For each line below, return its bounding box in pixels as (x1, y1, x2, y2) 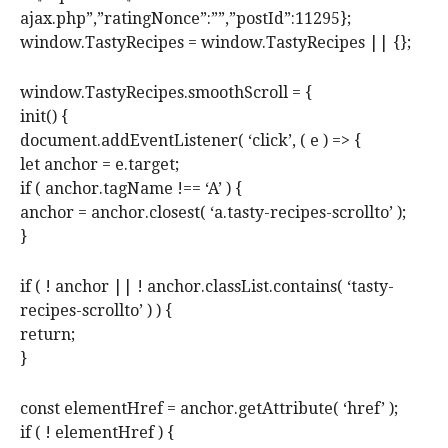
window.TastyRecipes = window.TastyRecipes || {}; (20, 33, 411, 53)
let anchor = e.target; (20, 155, 179, 175)
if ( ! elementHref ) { (20, 423, 174, 443)
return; (20, 325, 75, 345)
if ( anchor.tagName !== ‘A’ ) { (20, 179, 242, 199)
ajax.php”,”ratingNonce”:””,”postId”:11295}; (20, 9, 351, 29)
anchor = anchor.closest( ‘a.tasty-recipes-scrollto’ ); (20, 203, 406, 223)
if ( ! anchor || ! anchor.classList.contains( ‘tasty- (20, 277, 394, 297)
